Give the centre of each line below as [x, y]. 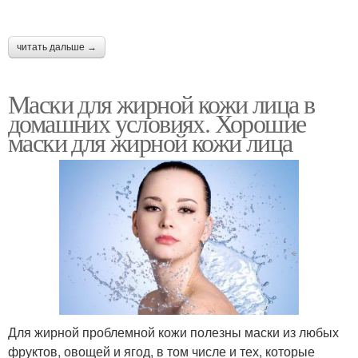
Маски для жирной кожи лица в [161, 103]
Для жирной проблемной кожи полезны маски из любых [173, 332]
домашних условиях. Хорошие [157, 123]
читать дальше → [57, 47]
